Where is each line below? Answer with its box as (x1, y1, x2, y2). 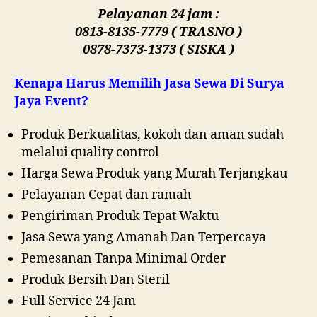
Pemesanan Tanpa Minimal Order (21, 250, 226, 267)
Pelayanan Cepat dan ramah (21, 187, 191, 203)
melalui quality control (21, 144, 159, 161)
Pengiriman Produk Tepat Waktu (21, 208, 219, 224)
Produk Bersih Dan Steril (21, 272, 170, 288)
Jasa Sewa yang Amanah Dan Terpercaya (21, 229, 266, 246)
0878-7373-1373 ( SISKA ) (83, 42, 234, 58)
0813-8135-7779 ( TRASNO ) (75, 24, 242, 40)
